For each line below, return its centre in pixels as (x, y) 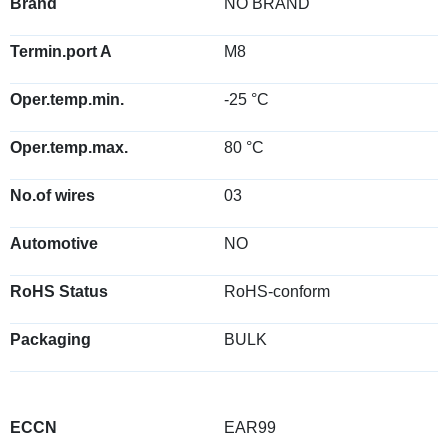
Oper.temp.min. (67, 99)
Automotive (54, 243)
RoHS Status (59, 291)
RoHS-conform (277, 291)
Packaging (50, 339)
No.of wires (52, 195)
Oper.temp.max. (69, 147)
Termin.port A (61, 51)
